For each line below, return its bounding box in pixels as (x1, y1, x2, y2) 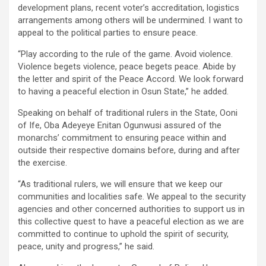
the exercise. (18, 157, 67, 169)
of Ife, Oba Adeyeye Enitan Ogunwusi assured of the (18, 120, 221, 131)
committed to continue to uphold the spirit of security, (18, 229, 229, 240)
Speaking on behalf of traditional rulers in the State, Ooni (18, 107, 237, 119)
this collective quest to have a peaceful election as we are (18, 216, 244, 227)
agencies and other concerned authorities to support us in (18, 204, 245, 215)
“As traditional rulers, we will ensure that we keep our (18, 179, 223, 190)
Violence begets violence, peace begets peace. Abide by (18, 61, 236, 72)
